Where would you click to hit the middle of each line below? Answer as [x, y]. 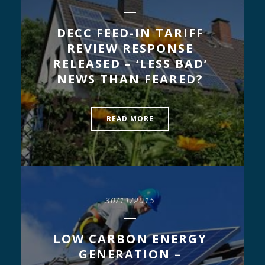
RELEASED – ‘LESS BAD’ [130, 63]
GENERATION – [130, 254]
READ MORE [130, 119]
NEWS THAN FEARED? [130, 79]
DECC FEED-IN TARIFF [130, 33]
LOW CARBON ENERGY [130, 238]
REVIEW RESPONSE [130, 48]
